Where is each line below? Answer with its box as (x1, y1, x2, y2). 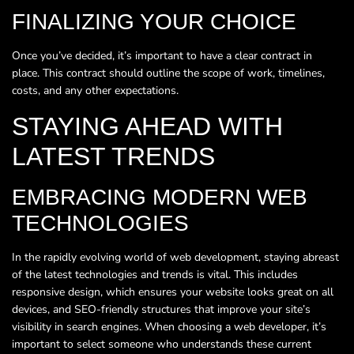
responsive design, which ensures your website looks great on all (12, 284, 333, 299)
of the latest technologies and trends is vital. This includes (12, 266, 298, 282)
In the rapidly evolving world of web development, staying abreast (12, 249, 339, 265)
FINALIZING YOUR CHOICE (12, 9, 296, 35)
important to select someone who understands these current (12, 336, 311, 352)
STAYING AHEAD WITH (12, 111, 283, 141)
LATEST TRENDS (12, 141, 215, 171)
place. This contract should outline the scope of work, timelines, (12, 66, 325, 81)
